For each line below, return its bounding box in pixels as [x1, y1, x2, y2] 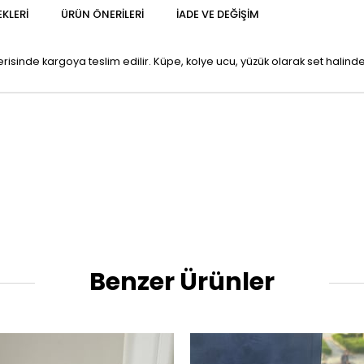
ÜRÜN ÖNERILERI [61, 6, 145, 23]
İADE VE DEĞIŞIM [176, 6, 260, 23]
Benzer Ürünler [89, 265, 275, 300]
